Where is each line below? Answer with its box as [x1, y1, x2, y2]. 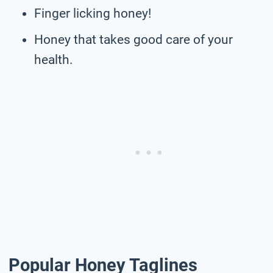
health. [34, 52, 73, 67]
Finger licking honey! [34, 5, 151, 21]
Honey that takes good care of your [34, 32, 233, 47]
